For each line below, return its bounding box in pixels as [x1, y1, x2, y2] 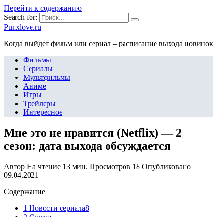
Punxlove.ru [4, 23, 41, 31]
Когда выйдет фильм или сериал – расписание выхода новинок [4, 39, 213, 47]
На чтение [27, 162, 61, 170]
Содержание [4, 187, 45, 196]
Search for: [4, 13, 37, 21]
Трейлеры [23, 99, 56, 108]
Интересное [23, 108, 62, 116]
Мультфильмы [23, 73, 70, 81]
